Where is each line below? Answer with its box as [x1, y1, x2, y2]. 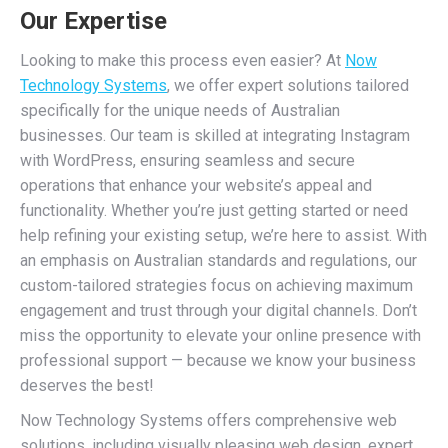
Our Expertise [20, 7, 167, 35]
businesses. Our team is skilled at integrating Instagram [20, 126, 410, 145]
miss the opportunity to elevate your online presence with [20, 326, 421, 345]
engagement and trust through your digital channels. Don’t [20, 301, 417, 320]
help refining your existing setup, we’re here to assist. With [20, 226, 427, 245]
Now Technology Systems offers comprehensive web [20, 411, 397, 430]
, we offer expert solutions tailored [167, 76, 409, 95]
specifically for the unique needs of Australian [20, 101, 340, 120]
